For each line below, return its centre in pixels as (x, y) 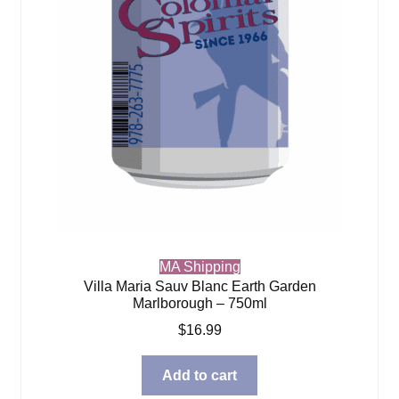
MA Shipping (199, 267)
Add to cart (199, 376)
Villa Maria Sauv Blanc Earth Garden (199, 287)
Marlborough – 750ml (199, 304)
